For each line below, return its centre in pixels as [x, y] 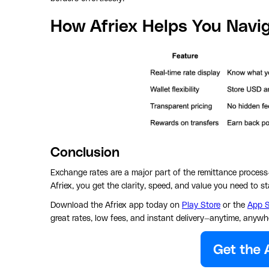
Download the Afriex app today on [116, 205]
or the [234, 205]
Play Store [201, 205]
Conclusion [85, 153]
